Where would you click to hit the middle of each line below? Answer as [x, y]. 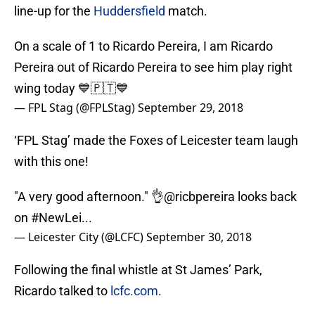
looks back [266, 197]
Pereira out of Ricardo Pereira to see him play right [153, 67]
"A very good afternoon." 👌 [89, 197]
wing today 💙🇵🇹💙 [71, 89]
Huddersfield [129, 11]
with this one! [51, 162]
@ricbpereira [199, 197]
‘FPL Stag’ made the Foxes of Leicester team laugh [156, 141]
